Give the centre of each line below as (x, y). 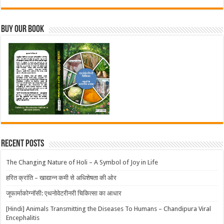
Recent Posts (23, 144)
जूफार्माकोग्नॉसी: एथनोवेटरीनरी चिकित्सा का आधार (64, 193)
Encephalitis (23, 217)
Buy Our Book (23, 29)
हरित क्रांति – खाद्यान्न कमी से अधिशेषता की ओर (61, 177)
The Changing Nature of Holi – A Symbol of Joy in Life (82, 162)
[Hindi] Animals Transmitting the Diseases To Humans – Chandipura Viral (109, 208)
